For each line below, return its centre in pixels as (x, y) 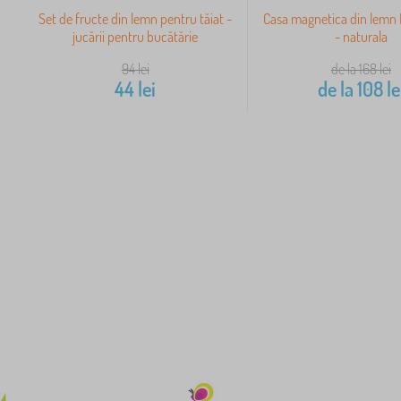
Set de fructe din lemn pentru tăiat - (136, 19)
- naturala (361, 37)
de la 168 (354, 69)
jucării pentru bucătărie (136, 37)
